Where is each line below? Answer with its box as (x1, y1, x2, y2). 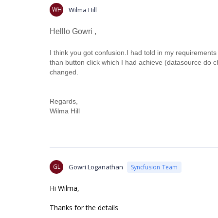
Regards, (50, 97, 78, 105)
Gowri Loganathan (69, 163, 123, 171)
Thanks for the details (50, 203, 118, 212)
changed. (50, 68, 78, 76)
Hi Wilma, (50, 183, 79, 193)
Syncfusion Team (131, 163, 178, 171)
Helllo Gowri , (50, 27, 96, 36)
